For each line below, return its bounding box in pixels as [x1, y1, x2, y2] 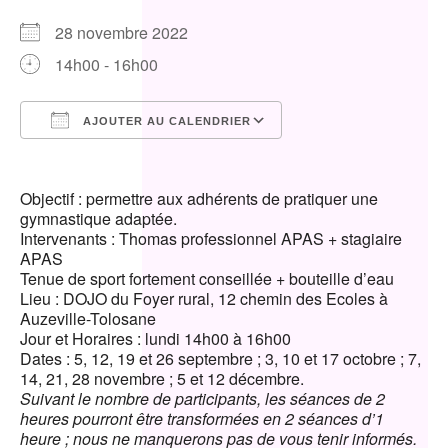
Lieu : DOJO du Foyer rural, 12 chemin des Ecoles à [20, 287, 388, 310]
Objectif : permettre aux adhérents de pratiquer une [20, 187, 378, 210]
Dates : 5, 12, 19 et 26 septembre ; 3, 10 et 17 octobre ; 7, [20, 347, 421, 370]
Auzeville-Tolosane [20, 307, 156, 330]
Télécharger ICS [55, 145, 171, 168]
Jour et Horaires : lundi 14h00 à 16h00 [20, 327, 291, 350]
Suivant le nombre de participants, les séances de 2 [20, 387, 385, 410]
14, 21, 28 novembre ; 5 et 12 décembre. [20, 367, 304, 390]
